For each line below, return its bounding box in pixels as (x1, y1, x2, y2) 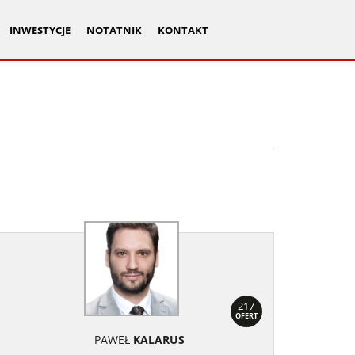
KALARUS (132, 331, 185, 347)
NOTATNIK (86, 24, 142, 37)
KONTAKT (157, 24, 208, 37)
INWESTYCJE (9, 24, 71, 37)
